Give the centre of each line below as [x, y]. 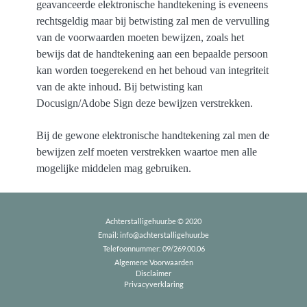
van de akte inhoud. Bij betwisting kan [120, 86]
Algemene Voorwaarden [153, 262]
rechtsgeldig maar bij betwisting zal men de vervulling [153, 21]
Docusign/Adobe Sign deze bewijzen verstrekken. [145, 103]
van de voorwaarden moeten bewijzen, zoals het [140, 37]
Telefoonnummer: [132, 248]
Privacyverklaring [153, 284]
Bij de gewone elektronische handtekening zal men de [153, 135]
